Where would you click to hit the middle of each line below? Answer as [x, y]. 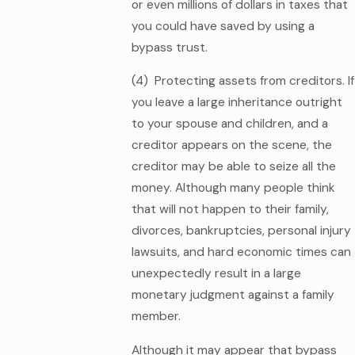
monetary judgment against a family [233, 295]
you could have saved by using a [223, 26]
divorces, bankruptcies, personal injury [241, 231]
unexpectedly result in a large [216, 274]
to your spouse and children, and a [229, 124]
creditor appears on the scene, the [231, 145]
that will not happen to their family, [230, 210]
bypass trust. [169, 47]
